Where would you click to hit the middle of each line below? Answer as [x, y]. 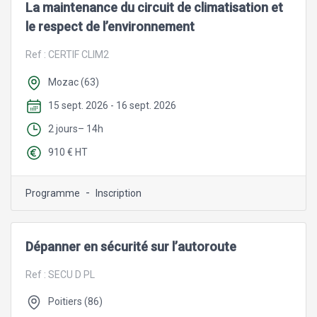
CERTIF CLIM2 [79, 55]
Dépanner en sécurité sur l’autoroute [131, 246]
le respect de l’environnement [110, 27]
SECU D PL [71, 274]
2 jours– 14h [76, 128]
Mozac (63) [74, 82]
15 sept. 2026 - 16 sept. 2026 [112, 106]
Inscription [119, 193]
